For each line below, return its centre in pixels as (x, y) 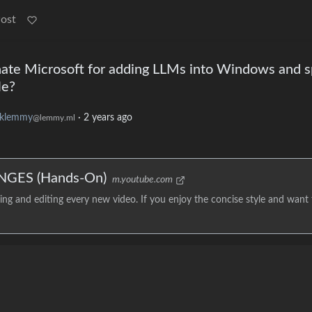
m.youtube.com (142, 180)
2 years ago (108, 118)
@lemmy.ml (54, 118)
